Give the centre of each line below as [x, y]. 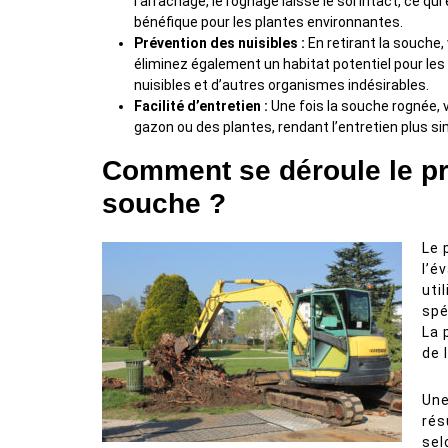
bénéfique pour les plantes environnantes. [268, 22]
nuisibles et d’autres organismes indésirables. [281, 85]
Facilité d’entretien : [201, 106]
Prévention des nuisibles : [219, 43]
